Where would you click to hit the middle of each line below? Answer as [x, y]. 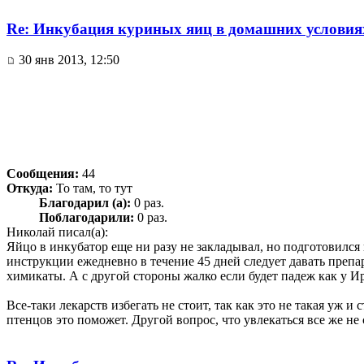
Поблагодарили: [87, 218]
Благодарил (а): [85, 203]
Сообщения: [43, 174]
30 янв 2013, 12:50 [67, 60]
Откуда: [30, 188]
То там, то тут [93, 188]
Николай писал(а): [57, 232]
